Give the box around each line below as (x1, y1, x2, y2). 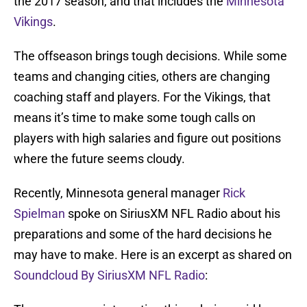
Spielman (14, 206, 65, 221)
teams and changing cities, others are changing (14, 69, 270, 84)
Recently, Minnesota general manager (14, 186, 223, 201)
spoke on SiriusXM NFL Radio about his (65, 206, 280, 221)
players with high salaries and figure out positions (14, 131, 281, 146)
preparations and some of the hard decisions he (14, 227, 272, 242)
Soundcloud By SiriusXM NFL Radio (14, 268, 205, 283)
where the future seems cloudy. (14, 151, 185, 167)
